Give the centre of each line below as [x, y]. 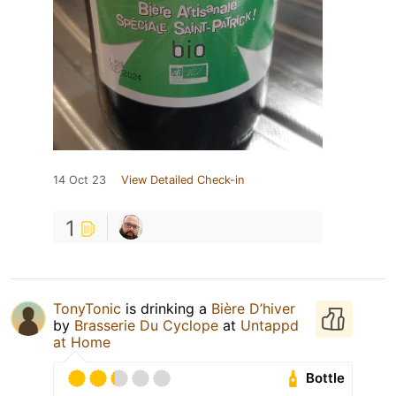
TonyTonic [87, 308]
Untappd [270, 325]
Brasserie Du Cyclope [146, 325]
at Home [82, 342]
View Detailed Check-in [183, 179]
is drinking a [166, 308]
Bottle [326, 378]
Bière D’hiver [253, 308]
